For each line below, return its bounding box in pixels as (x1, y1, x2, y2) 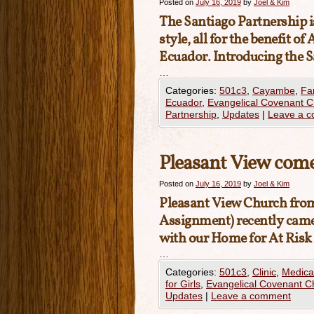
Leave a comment (211, 290, 291, 301)
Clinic (252, 266, 276, 278)
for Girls (165, 278, 200, 289)
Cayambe (252, 85, 295, 96)
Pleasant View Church (159, 194, 287, 214)
